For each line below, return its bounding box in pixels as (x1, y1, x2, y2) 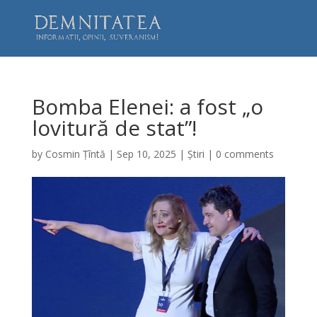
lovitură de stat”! (31, 113, 197, 142)
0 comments (215, 147, 274, 161)
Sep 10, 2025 (116, 147, 176, 161)
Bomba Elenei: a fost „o (31, 92, 263, 121)
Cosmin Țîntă (45, 147, 105, 161)
